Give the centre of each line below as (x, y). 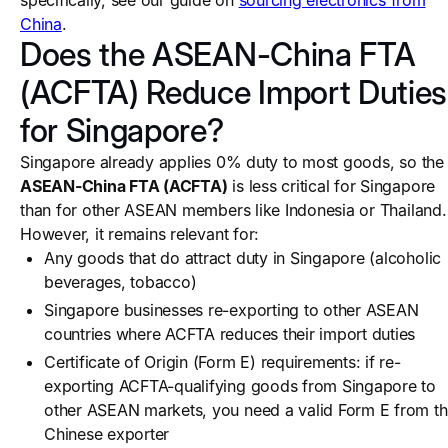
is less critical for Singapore (331, 186)
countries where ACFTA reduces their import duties (230, 334)
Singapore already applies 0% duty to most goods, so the (232, 162)
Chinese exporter (107, 434)
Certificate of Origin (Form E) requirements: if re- (222, 362)
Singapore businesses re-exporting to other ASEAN (231, 310)
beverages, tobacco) (120, 282)
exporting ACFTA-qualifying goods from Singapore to (240, 386)
